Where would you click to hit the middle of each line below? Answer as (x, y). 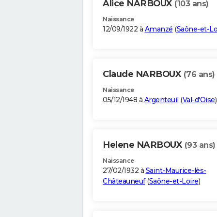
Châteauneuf (124, 181)
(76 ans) (199, 75)
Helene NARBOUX (144, 145)
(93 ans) (200, 145)
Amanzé (159, 29)
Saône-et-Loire (174, 181)
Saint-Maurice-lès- (176, 171)
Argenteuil (161, 100)
